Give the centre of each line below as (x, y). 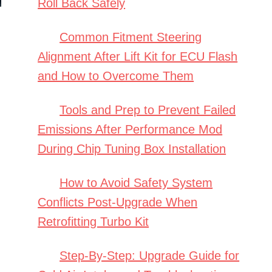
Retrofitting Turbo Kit (93, 222)
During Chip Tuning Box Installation (132, 149)
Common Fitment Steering (131, 37)
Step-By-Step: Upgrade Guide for (150, 256)
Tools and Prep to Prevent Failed (148, 110)
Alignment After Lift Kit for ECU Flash (138, 57)
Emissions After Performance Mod (130, 130)
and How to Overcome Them (116, 76)
